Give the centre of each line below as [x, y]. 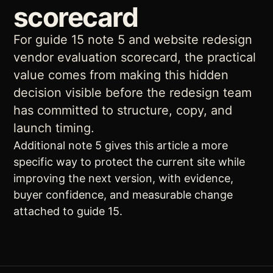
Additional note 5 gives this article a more [121, 145]
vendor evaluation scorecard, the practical [135, 57]
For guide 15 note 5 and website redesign [133, 40]
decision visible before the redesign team [133, 93]
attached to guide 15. [68, 211]
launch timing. [54, 128]
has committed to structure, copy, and [123, 110]
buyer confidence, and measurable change [123, 195]
